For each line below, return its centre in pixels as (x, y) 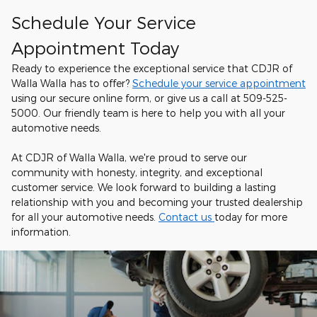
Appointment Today (95, 48)
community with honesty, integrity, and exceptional (137, 172)
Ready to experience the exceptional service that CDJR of (152, 68)
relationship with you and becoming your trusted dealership (157, 202)
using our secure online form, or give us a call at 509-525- (149, 98)
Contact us (186, 217)
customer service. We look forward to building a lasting (144, 187)
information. (41, 232)
